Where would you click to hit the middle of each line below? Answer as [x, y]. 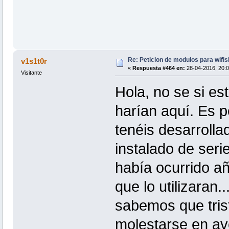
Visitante [31, 72]
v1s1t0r [34, 61]
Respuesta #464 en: [158, 68]
